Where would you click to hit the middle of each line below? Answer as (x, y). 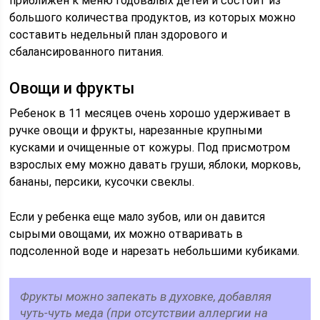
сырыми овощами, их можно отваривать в (126, 234)
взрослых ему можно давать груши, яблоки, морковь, (155, 165)
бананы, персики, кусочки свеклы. (102, 182)
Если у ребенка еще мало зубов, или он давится (137, 217)
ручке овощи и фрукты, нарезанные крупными (136, 130)
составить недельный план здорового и (119, 35)
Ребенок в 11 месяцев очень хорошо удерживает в (150, 113)
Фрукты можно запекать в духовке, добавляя (146, 296)
